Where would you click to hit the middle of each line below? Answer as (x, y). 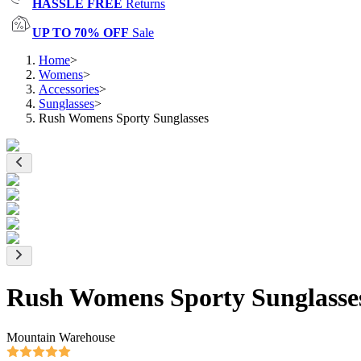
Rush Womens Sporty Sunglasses (124, 118)
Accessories (69, 89)
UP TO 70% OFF (81, 33)
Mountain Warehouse (61, 337)
